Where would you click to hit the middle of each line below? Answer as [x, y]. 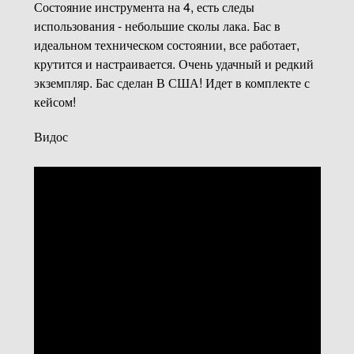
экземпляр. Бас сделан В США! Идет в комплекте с [171, 82]
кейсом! [55, 101]
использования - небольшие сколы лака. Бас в [157, 25]
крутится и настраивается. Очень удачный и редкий [173, 63]
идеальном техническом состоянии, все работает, [166, 44]
